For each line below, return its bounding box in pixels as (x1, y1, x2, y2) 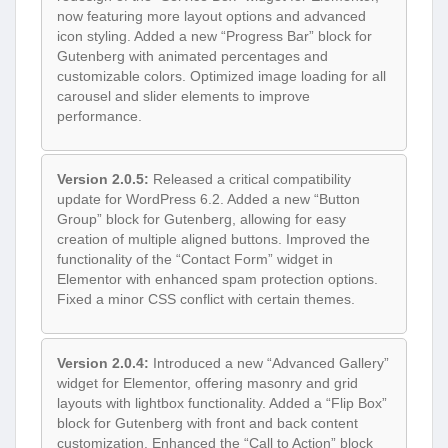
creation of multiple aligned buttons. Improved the (57, 231, 370, 248)
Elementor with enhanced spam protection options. (57, 271, 378, 288)
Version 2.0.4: (57, 354, 149, 371)
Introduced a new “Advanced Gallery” (149, 354, 389, 371)
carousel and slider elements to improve (57, 87, 310, 104)
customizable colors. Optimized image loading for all (57, 67, 386, 84)
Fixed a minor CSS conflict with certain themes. (57, 291, 355, 308)
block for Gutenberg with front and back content (57, 414, 358, 431)
